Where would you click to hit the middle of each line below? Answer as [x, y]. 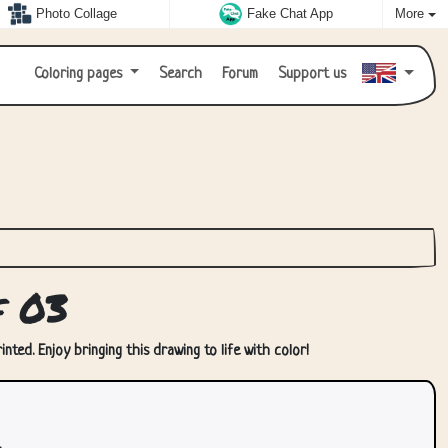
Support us [310, 74]
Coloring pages [79, 74]
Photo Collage [77, 14]
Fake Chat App [289, 14]
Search [179, 74]
